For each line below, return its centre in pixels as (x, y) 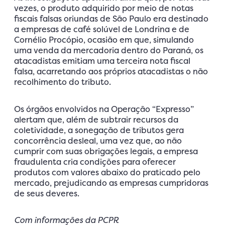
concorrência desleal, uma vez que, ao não (98, 140)
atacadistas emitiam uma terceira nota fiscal (102, 61)
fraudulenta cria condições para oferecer (95, 161)
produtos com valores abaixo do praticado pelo (107, 172)
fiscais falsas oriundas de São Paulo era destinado (111, 19)
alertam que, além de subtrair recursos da (96, 119)
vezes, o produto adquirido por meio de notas (104, 8)
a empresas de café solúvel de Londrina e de (102, 29)
